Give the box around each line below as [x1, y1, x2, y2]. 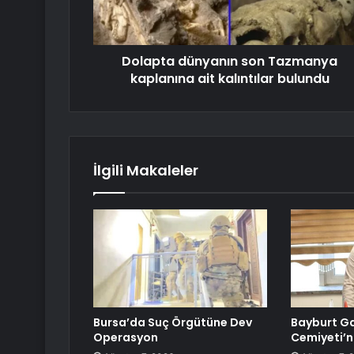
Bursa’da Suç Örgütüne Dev [93, 314, 252, 331]
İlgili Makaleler [93, 160, 198, 181]
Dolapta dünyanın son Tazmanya [122, 52, 337, 71]
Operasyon [93, 330, 158, 346]
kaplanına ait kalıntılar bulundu [130, 70, 330, 88]
